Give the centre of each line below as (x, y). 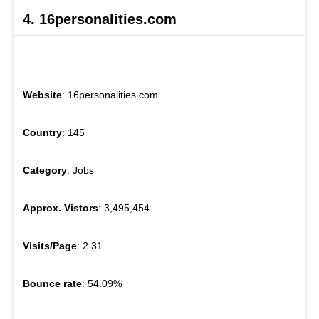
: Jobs (80, 170)
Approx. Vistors (61, 208)
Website (42, 94)
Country (42, 132)
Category (45, 170)
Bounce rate (52, 283)
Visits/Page (50, 245)
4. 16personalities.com (100, 19)
